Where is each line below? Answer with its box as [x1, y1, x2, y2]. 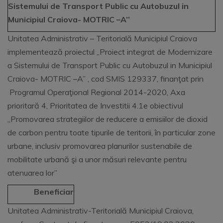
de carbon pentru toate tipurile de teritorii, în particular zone [7, 127, 216, 137]
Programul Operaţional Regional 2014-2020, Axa [7, 87, 185, 97]
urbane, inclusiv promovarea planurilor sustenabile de [7, 141, 192, 151]
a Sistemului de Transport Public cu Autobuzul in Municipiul [7, 60, 212, 70]
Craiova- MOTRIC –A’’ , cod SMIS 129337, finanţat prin [7, 74, 204, 84]
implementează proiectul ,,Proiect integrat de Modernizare [7, 47, 213, 57]
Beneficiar [8, 187, 74, 197]
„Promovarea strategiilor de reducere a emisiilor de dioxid [7, 114, 208, 124]
